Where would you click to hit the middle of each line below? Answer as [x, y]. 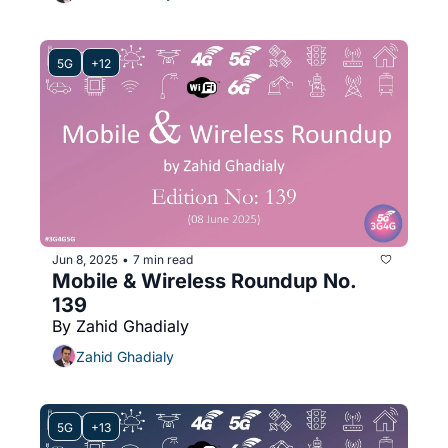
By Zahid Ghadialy [120, 326]
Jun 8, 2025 [85, 259]
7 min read [163, 259]
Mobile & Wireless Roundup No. [204, 281]
